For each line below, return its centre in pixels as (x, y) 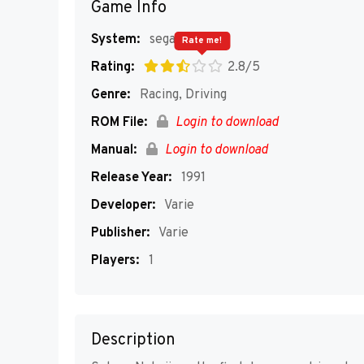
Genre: (110, 95)
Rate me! (202, 41)
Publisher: (120, 233)
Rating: (113, 67)
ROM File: (119, 123)
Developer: (123, 206)
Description (133, 341)
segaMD (172, 40)
